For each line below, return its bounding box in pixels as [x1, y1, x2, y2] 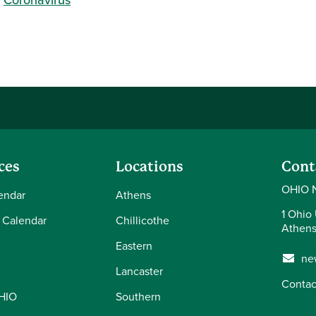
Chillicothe [116, 212, 169, 228]
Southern [116, 288, 161, 304]
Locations [116, 158, 183, 175]
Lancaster [116, 262, 163, 279]
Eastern [116, 237, 152, 253]
